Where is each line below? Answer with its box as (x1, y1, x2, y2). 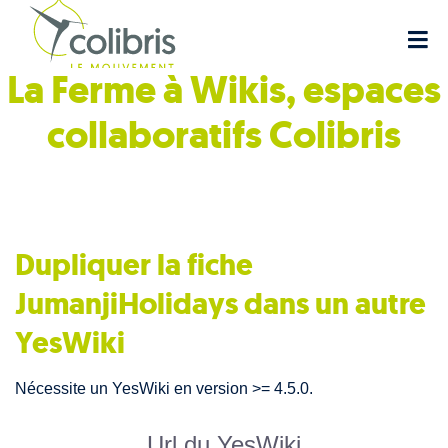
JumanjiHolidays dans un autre (15, 282, 426, 324)
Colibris (269, 110, 401, 161)
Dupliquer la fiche (15, 243, 253, 285)
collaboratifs (47, 110, 269, 161)
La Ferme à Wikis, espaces (7, 65, 441, 116)
